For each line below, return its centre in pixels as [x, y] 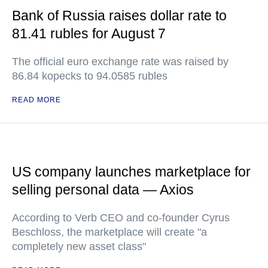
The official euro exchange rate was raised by [120, 62]
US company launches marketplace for [131, 172]
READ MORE [36, 100]
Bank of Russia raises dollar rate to [119, 16]
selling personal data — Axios [103, 190]
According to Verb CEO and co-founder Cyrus [121, 218]
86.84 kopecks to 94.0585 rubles [90, 76]
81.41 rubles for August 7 [89, 33]
